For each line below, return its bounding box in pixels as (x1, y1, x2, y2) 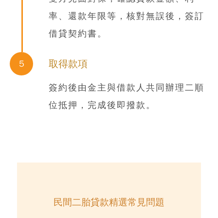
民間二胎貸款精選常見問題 (54, 197, 164, 209)
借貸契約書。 (49, 28, 107, 39)
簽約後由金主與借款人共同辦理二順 (49, 82, 204, 93)
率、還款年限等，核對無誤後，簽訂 (49, 11, 204, 22)
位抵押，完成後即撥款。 (49, 100, 156, 111)
